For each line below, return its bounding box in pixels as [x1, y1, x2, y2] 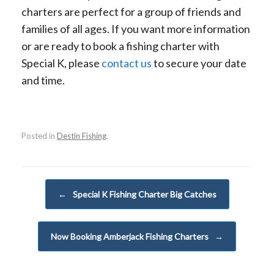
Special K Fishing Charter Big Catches [70, 188, 217, 199]
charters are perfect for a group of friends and [21, 5, 241, 19]
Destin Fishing [57, 130, 106, 141]
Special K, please [21, 56, 102, 70]
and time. [21, 73, 65, 87]
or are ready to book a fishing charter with [21, 39, 220, 53]
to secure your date [152, 56, 246, 70]
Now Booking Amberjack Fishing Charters [51, 231, 210, 242]
